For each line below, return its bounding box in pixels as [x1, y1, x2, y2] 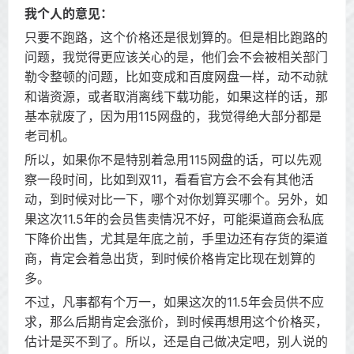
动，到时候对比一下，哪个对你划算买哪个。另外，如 [24, 191, 328, 207]
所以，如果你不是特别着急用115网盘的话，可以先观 [24, 152, 322, 168]
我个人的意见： [24, 6, 113, 21]
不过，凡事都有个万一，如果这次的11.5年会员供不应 [24, 294, 324, 310]
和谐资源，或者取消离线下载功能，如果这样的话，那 [24, 88, 328, 104]
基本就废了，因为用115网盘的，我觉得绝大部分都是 [24, 108, 322, 124]
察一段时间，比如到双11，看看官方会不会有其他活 [24, 171, 314, 187]
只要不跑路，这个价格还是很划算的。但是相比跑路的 [24, 29, 328, 45]
